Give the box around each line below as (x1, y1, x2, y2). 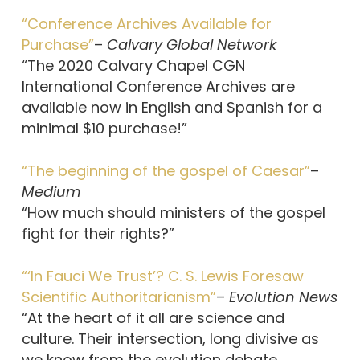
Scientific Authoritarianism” (21, 287, 216, 308)
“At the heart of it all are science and (21, 308, 284, 329)
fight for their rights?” (21, 223, 174, 244)
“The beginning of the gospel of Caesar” (21, 161, 310, 182)
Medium (21, 182, 81, 202)
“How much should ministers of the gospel (21, 202, 325, 223)
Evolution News (228, 287, 337, 308)
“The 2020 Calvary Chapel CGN (21, 55, 245, 76)
